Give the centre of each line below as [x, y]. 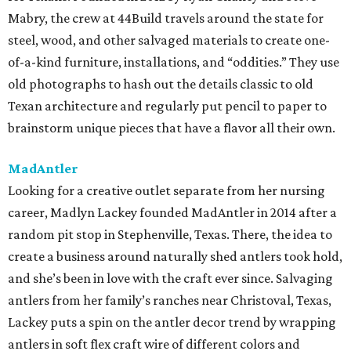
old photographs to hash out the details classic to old [161, 84]
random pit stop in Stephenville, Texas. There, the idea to [170, 235]
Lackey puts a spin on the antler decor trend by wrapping [172, 322]
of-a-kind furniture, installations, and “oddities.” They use [174, 62]
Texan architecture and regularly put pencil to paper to [167, 106]
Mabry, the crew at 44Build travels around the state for [166, 18]
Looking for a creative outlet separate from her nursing [166, 191]
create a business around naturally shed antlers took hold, [175, 257]
